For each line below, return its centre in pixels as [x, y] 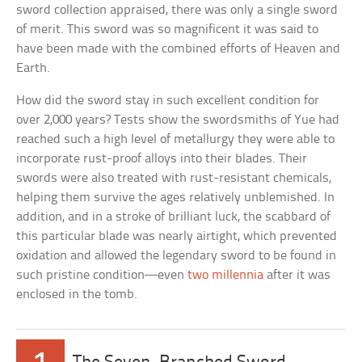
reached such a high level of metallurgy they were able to [176, 140]
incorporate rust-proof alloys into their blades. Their [162, 159]
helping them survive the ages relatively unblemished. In [176, 198]
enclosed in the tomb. [77, 295]
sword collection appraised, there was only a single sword [177, 11]
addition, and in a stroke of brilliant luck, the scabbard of [174, 217]
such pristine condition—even [102, 276]
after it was [297, 276]
